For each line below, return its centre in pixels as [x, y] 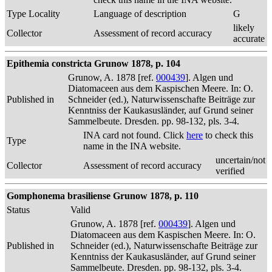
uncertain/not [240, 160]
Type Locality [33, 14]
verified [230, 171]
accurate [249, 39]
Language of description [140, 14]
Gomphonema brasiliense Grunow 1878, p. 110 [103, 196]
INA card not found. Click [135, 135]
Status [18, 210]
